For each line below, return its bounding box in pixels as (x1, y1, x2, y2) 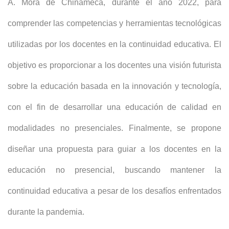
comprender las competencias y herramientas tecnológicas (8, 19, 221, 28)
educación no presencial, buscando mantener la (8, 166, 221, 174)
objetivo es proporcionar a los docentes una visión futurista (8, 61, 221, 70)
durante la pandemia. (8, 208, 84, 216)
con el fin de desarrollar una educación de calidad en (8, 103, 221, 111)
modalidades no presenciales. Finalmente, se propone (8, 124, 221, 132)
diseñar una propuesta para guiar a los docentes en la (8, 145, 221, 153)
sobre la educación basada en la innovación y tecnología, (8, 82, 221, 90)
